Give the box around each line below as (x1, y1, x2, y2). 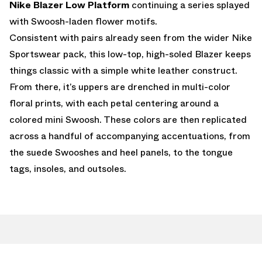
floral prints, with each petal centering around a (9, 96, 219, 110)
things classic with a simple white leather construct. (9, 63, 237, 77)
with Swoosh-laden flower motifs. (9, 14, 157, 28)
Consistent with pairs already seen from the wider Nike (9, 30, 252, 44)
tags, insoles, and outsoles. (9, 161, 126, 175)
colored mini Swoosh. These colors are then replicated (9, 112, 247, 126)
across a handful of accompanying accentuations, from (9, 129, 250, 143)
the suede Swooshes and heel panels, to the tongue (9, 145, 233, 159)
